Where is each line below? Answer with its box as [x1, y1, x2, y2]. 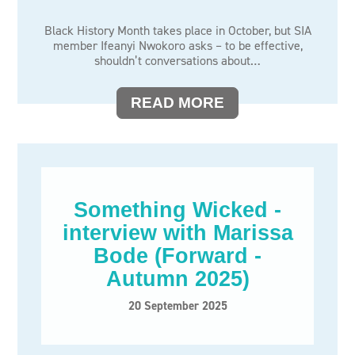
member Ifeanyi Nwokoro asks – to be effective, [52, 37, 303, 54]
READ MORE [131, 94, 224, 111]
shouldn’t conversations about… [94, 52, 261, 69]
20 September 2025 [128, 298, 227, 314]
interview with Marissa [62, 221, 293, 245]
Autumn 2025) [105, 267, 250, 291]
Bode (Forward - [94, 244, 261, 268]
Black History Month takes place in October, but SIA [44, 22, 311, 39]
